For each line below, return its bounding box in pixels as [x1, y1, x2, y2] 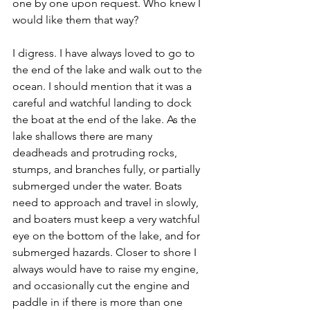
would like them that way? [12, 13, 138, 26]
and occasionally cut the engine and [12, 279, 192, 292]
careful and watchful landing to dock [12, 96, 194, 109]
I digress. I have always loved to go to [12, 46, 198, 60]
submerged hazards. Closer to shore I [12, 246, 199, 259]
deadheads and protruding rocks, [12, 146, 180, 159]
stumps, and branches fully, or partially [12, 163, 203, 176]
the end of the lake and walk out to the [12, 63, 205, 76]
